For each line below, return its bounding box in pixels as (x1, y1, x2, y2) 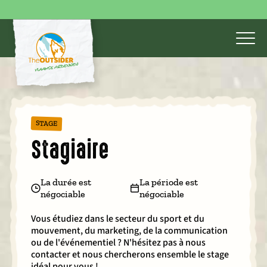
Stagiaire (31, 133, 109, 167)
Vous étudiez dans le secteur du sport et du (31, 212, 204, 225)
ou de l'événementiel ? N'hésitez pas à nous (31, 236, 206, 249)
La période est (139, 176, 198, 188)
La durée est (41, 176, 91, 188)
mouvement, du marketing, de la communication (31, 224, 228, 237)
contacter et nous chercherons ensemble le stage (31, 248, 229, 261)
